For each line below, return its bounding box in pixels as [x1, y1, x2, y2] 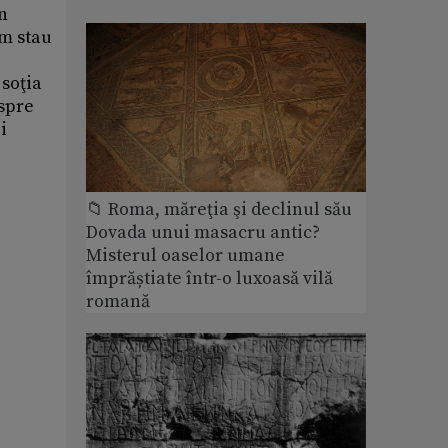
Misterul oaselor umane [86, 243, 285, 267]
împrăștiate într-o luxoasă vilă [86, 266, 333, 290]
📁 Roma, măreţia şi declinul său [86, 197, 352, 221]
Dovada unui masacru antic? [86, 220, 320, 244]
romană [86, 289, 150, 313]
